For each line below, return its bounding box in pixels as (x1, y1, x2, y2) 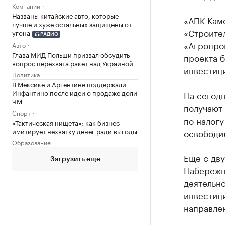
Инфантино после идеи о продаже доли (12, 87, 137, 97)
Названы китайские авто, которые (12, 10, 119, 20)
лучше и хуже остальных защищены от (12, 19, 132, 29)
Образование (12, 137, 51, 147)
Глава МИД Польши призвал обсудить (12, 49, 130, 59)
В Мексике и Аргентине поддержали (12, 78, 126, 89)
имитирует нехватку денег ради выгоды (12, 125, 137, 136)
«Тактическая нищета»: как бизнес (12, 117, 120, 127)
